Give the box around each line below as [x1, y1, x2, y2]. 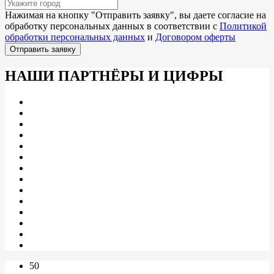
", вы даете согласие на [170, 9, 266, 20]
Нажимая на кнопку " [5, 9, 95, 20]
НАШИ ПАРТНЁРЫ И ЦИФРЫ [5, 67, 223, 84]
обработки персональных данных [5, 31, 145, 42]
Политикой [220, 20, 267, 31]
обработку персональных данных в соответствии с [5, 20, 220, 31]
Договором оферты [155, 31, 235, 42]
